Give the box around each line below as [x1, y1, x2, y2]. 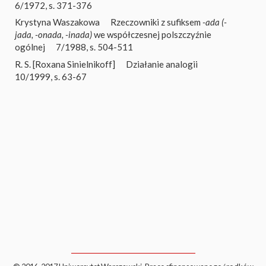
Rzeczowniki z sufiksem [110, 17, 202, 27]
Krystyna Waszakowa [15, 17, 100, 27]
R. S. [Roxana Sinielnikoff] [15, 58, 115, 69]
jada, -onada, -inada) [15, 29, 92, 40]
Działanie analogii [126, 58, 198, 69]
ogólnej [15, 42, 45, 52]
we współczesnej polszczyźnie [92, 29, 211, 40]
